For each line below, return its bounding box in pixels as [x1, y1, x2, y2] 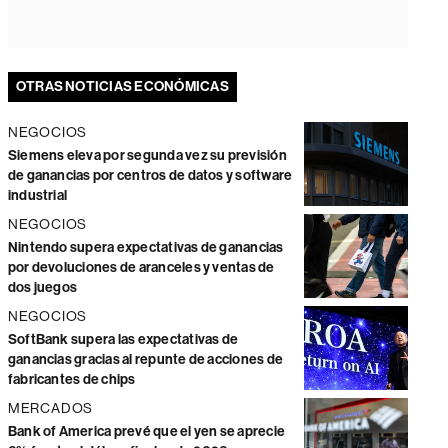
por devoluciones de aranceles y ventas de [7, 258, 275, 276]
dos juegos [7, 278, 78, 296]
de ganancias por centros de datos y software [7, 166, 293, 184]
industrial [7, 186, 68, 204]
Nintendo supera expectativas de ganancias [7, 238, 284, 256]
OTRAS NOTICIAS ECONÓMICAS [15, 77, 229, 95]
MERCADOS [7, 399, 94, 416]
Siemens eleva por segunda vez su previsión [7, 146, 287, 164]
